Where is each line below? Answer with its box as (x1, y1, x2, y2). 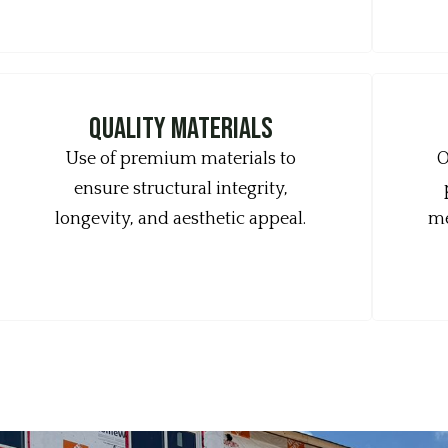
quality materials (88, 111, 273, 147)
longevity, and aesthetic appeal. (55, 209, 307, 229)
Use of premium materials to (65, 149, 296, 169)
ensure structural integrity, (73, 179, 288, 199)
